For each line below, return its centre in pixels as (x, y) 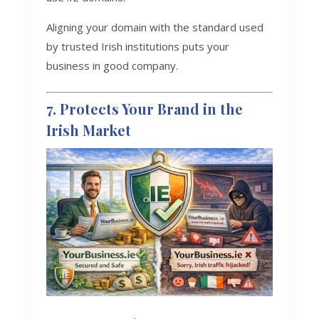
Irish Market (88, 130)
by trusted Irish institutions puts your (137, 47)
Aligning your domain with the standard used (155, 27)
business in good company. (112, 66)
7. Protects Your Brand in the (144, 109)
